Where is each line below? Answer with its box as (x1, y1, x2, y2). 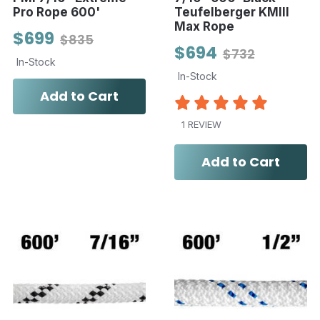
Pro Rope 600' (13, 4, 100, 19)
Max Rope (174, 19, 234, 34)
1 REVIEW (181, 118, 221, 130)
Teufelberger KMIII (174, 4, 289, 19)
